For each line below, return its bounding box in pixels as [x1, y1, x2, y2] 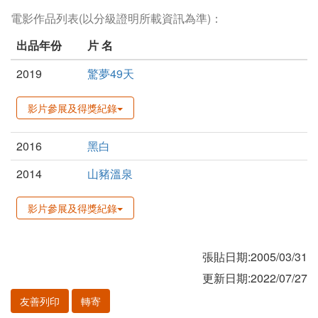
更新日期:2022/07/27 [202, 270, 307, 287]
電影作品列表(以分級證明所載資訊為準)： [11, 10, 222, 27]
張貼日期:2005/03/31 [202, 248, 307, 265]
